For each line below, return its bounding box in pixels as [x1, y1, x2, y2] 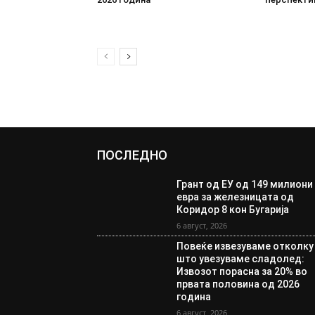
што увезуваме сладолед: [176, 253, 305, 265]
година [176, 291, 212, 303]
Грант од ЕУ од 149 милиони [176, 179, 314, 191]
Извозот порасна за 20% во [176, 266, 308, 278]
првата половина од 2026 [176, 278, 300, 290]
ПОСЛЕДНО [97, 148, 167, 163]
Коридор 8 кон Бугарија [176, 204, 290, 216]
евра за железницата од [176, 191, 295, 203]
